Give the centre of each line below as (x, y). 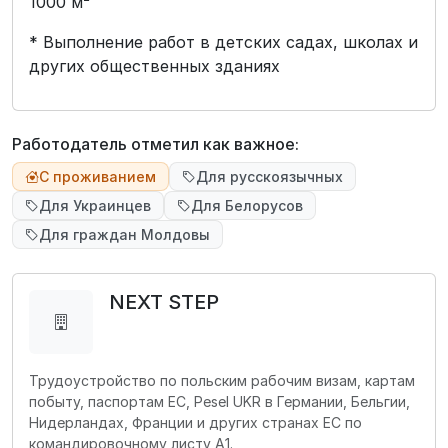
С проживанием (97, 176)
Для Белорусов (247, 205)
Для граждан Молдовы (124, 234)
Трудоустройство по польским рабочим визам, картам (222, 380)
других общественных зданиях (154, 66)
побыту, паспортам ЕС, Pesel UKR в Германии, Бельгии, (219, 401)
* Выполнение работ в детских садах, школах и (223, 42)
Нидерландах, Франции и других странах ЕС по (195, 422)
